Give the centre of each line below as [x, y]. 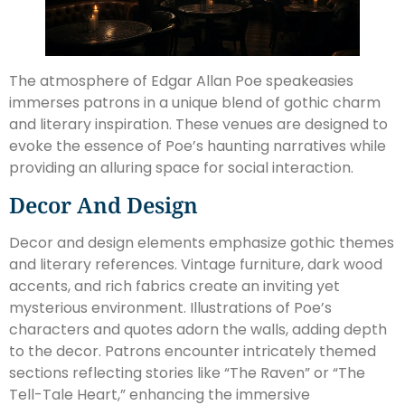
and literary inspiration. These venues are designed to [198, 125]
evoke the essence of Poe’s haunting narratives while [198, 146]
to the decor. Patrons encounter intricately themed [193, 352]
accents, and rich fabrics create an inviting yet [174, 287]
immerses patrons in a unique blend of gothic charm [195, 103]
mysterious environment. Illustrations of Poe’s [170, 308]
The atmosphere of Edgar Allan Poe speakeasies [181, 81]
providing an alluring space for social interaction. [181, 168]
